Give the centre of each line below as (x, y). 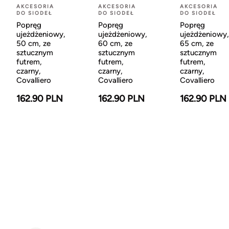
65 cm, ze (197, 43)
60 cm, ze (115, 43)
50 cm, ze (33, 43)
